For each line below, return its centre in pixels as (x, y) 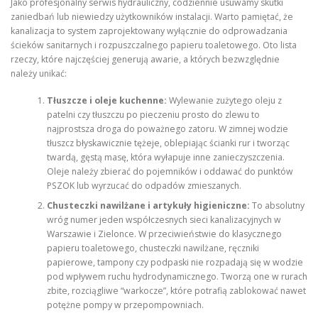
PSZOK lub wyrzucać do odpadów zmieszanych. (144, 185)
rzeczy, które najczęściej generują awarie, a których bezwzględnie (145, 59)
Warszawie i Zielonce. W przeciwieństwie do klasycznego (164, 234)
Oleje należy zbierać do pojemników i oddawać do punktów (170, 171)
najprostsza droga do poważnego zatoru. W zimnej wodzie (167, 128)
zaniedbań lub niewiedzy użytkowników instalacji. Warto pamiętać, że (152, 16)
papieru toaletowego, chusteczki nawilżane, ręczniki (153, 248)
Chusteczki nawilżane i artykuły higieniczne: (148, 205)
